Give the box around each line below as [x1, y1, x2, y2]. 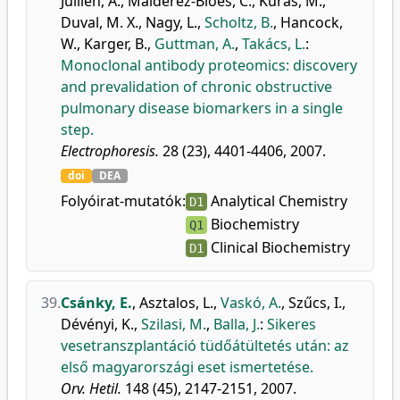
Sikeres [267, 314, 316, 334]
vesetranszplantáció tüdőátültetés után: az [61, 336, 349, 355]
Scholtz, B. [204, 12, 273, 32]
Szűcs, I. [288, 293, 342, 312]
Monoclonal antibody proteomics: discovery [61, 55, 357, 75]
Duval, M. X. [61, 12, 138, 32]
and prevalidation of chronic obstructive [61, 77, 332, 96]
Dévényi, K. [61, 314, 134, 334]
